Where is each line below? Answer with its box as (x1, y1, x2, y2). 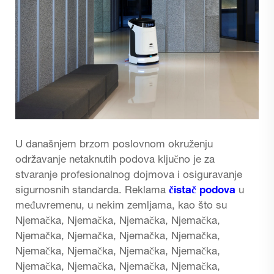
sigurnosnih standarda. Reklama (15, 185, 169, 196)
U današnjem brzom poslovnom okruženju (15, 139, 213, 150)
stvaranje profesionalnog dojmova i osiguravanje (15, 170, 242, 181)
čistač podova (169, 185, 239, 196)
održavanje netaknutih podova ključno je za (15, 155, 215, 166)
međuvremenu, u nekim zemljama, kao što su (15, 201, 227, 212)
